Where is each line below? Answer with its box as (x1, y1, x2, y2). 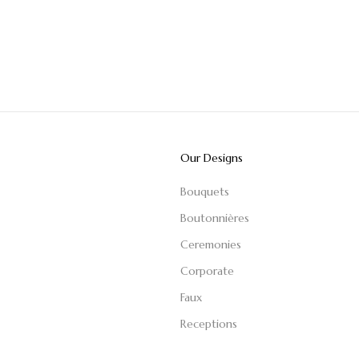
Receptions (180, 316, 238, 331)
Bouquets (180, 184, 230, 199)
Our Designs (180, 150, 244, 165)
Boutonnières (180, 210, 250, 225)
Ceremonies (180, 236, 242, 252)
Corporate (180, 263, 235, 278)
